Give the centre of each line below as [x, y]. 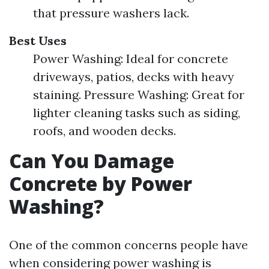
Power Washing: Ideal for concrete [131, 59]
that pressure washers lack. [111, 13]
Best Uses [38, 41]
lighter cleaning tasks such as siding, [137, 113]
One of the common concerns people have [128, 245]
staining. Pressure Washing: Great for [139, 95]
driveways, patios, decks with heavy [134, 77]
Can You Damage [92, 161]
